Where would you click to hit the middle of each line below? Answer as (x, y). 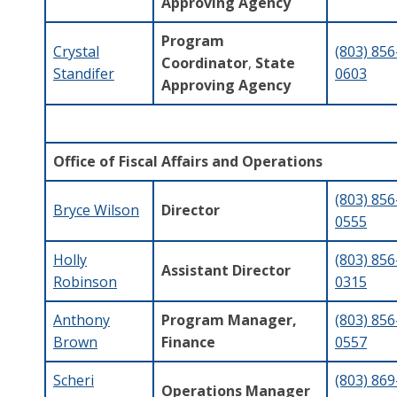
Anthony (82, 319)
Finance (188, 342)
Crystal (76, 51)
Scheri (74, 380)
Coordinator (205, 62)
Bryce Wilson (96, 210)
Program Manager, (229, 319)
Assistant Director (226, 270)
